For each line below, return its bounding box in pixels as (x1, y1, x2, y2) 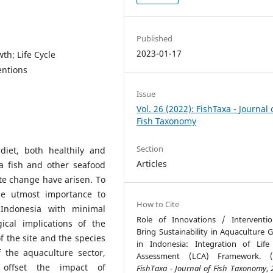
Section (136, 143, 164, 154)
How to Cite (136, 199, 180, 210)
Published (136, 32, 173, 44)
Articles (136, 157, 168, 169)
